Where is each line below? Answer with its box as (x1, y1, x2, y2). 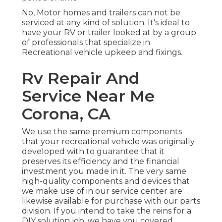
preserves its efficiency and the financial (22, 156, 179, 166)
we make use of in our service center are (22, 186, 182, 196)
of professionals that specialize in (22, 37, 150, 47)
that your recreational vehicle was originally (22, 136, 195, 146)
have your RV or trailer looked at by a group (22, 27, 196, 37)
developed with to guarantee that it (22, 146, 165, 156)
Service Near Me (22, 86, 155, 106)
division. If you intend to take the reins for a (22, 206, 191, 216)
